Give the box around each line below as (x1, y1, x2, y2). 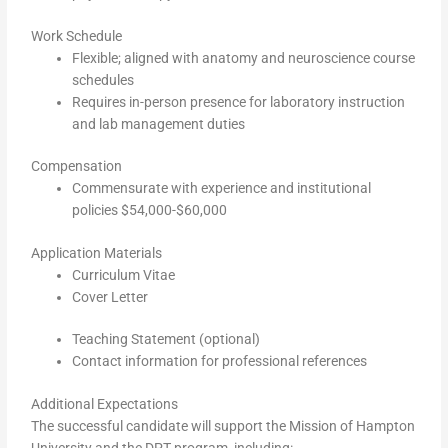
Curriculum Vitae (72, 266, 176, 283)
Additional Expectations (31, 395, 179, 412)
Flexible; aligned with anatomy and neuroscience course (72, 49, 416, 66)
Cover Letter (72, 288, 149, 305)
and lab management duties (72, 115, 246, 132)
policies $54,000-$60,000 (72, 202, 228, 219)
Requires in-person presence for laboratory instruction (72, 93, 406, 110)
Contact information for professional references (72, 353, 368, 370)
